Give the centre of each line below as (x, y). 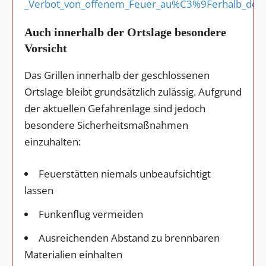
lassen (39, 190)
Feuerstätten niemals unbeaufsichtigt (125, 173)
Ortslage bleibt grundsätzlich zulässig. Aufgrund (133, 91)
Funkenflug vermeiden (91, 214)
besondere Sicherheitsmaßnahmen (106, 125)
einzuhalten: (53, 141)
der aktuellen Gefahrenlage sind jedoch (115, 108)
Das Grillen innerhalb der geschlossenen (117, 75)
